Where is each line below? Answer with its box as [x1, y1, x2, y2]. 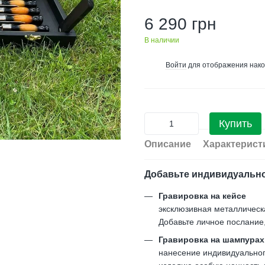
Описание [144, 139, 191, 149]
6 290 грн [144, 15, 216, 33]
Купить [219, 118, 252, 130]
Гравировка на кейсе [159, 191, 246, 201]
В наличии [144, 36, 179, 44]
